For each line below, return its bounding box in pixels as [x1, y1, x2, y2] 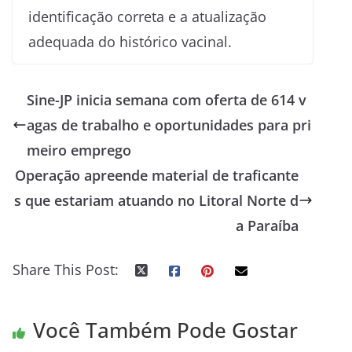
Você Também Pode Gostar [33, 315, 298, 344]
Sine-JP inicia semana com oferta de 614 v [27, 90, 306, 109]
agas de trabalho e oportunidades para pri [27, 115, 311, 134]
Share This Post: [13, 259, 119, 279]
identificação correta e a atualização [28, 6, 266, 26]
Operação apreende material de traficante [15, 165, 299, 185]
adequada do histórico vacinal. [28, 31, 232, 51]
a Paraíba [236, 215, 299, 235]
